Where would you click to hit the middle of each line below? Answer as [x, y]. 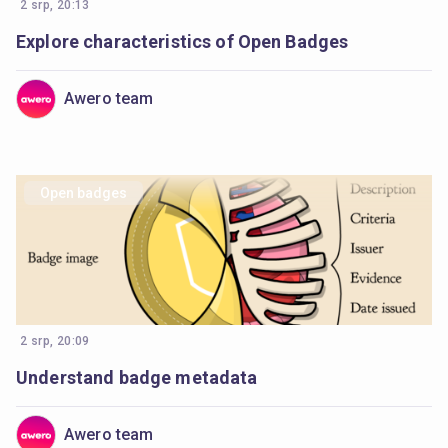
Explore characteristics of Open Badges [182, 41]
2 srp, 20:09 [55, 341]
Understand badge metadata [137, 377]
